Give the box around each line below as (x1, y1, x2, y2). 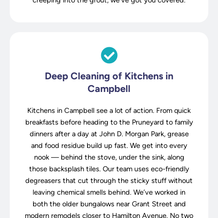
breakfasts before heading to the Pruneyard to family (25, 117, 193, 127)
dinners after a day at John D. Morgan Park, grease (29, 129, 189, 138)
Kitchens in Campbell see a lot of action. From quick (27, 106, 191, 115)
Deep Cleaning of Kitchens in (45, 70, 173, 82)
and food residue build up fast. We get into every (31, 141, 187, 150)
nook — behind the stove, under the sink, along (34, 152, 184, 162)
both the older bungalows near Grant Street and (32, 199, 186, 208)
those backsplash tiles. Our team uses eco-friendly (29, 164, 189, 173)
